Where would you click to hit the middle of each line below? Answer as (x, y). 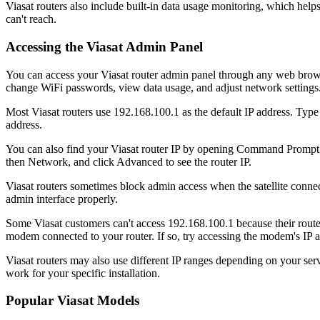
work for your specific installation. (83, 273)
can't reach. (31, 19)
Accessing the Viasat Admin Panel (104, 46)
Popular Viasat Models (72, 301)
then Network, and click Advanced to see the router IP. (129, 161)
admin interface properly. (62, 199)
